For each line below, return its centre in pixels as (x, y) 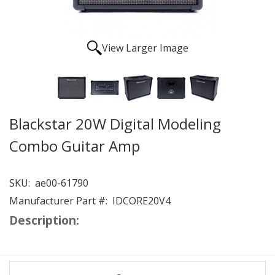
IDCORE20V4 (139, 201)
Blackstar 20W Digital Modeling (115, 124)
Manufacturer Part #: (58, 201)
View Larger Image (145, 48)
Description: (44, 220)
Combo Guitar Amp (75, 146)
